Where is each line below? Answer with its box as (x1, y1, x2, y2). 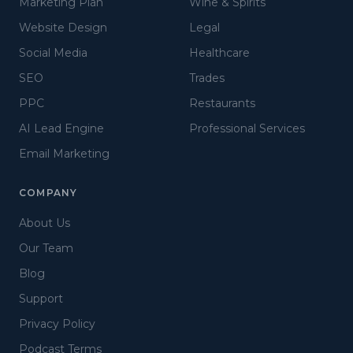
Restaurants (189, 96, 255, 110)
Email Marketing (19, 147, 110, 161)
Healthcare (189, 46, 250, 60)
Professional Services (189, 121, 305, 136)
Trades (189, 71, 225, 85)
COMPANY (19, 187, 78, 199)
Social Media (19, 46, 87, 60)
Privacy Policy (19, 317, 95, 331)
